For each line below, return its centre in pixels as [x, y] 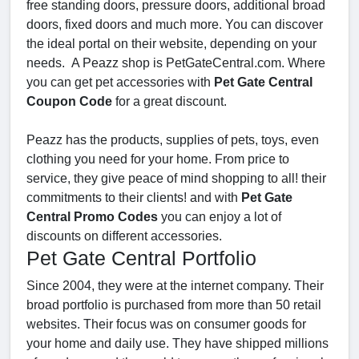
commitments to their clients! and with [134, 198]
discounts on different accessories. [124, 236]
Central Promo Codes [92, 217]
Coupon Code [69, 102]
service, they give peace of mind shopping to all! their [176, 179]
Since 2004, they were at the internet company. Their [175, 286]
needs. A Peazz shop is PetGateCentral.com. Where [176, 63]
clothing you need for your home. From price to [158, 159]
